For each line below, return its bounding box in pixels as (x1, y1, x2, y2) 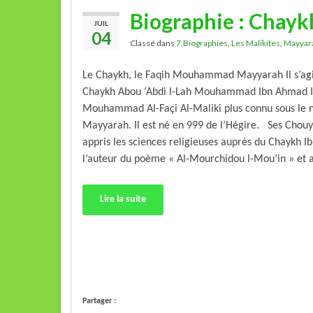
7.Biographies (176, 38, 228, 49)
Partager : (82, 297, 116, 306)
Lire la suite (100, 194, 146, 205)
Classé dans (130, 38, 176, 49)
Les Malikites (231, 38, 280, 49)
